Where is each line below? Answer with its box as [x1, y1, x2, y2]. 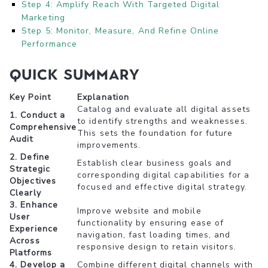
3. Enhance [10, 199, 58, 211]
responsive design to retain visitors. [77, 240, 236, 252]
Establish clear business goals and [77, 157, 232, 169]
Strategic [10, 163, 50, 175]
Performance [22, 38, 78, 50]
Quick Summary [10, 65, 141, 83]
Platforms [10, 246, 52, 258]
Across [10, 234, 40, 246]
